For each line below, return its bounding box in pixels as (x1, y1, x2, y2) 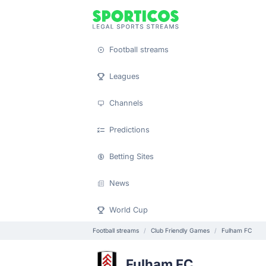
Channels (109, 99, 143, 107)
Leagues (109, 72, 140, 81)
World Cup (109, 205, 148, 214)
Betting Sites (109, 152, 154, 161)
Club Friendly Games (151, 227, 210, 234)
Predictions (109, 125, 150, 134)
